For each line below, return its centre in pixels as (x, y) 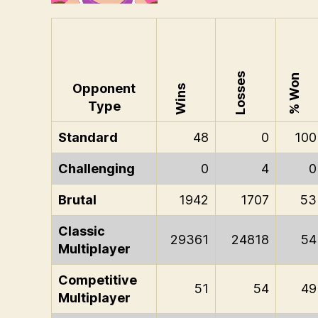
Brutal (77, 200)
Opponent (104, 88)
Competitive (98, 280)
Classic (82, 231)
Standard (88, 137)
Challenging (97, 169)
